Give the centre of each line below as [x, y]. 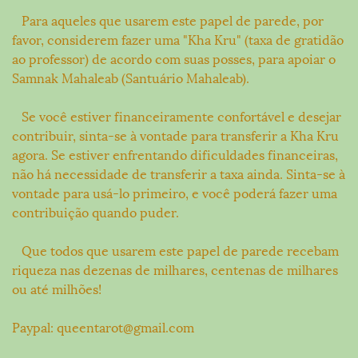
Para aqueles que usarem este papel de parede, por [168, 20]
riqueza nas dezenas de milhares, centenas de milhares [175, 269]
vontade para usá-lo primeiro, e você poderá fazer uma [175, 193]
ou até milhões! [57, 288]
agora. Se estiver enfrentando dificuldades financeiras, [175, 154]
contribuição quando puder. [95, 212]
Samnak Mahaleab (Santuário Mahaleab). [131, 78]
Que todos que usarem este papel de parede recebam [175, 250]
